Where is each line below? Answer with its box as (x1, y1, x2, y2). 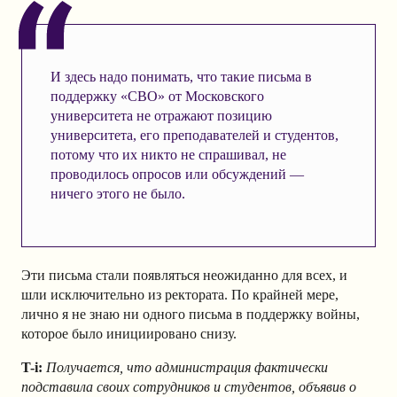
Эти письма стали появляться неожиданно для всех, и (21, 267, 347, 283)
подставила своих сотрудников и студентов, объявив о (21, 378, 356, 394)
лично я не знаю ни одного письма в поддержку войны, (21, 306, 360, 322)
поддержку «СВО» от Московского (50, 89, 264, 105)
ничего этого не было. (50, 186, 185, 202)
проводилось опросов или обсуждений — (50, 167, 304, 183)
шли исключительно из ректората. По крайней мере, (21, 286, 339, 302)
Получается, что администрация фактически (46, 359, 328, 375)
